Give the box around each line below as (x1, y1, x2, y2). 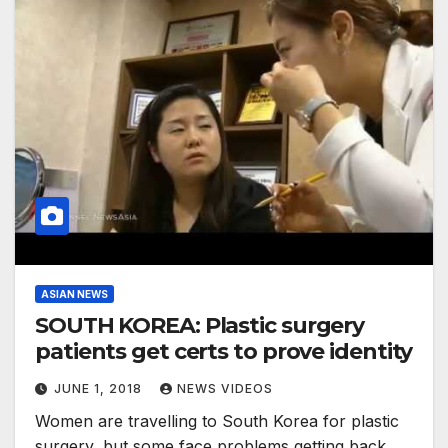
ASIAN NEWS (41, 288, 108, 301)
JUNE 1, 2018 (54, 381, 146, 397)
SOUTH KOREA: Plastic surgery (35, 312, 365, 340)
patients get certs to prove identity (35, 338, 413, 366)
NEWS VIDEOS (177, 381, 273, 397)
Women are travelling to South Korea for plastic (35, 411, 399, 432)
